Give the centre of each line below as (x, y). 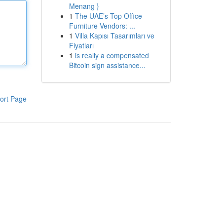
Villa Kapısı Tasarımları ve (114, 36)
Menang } (84, 6)
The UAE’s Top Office (108, 16)
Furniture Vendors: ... (102, 26)
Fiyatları (81, 45)
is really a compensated (112, 55)
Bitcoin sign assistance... (107, 65)
